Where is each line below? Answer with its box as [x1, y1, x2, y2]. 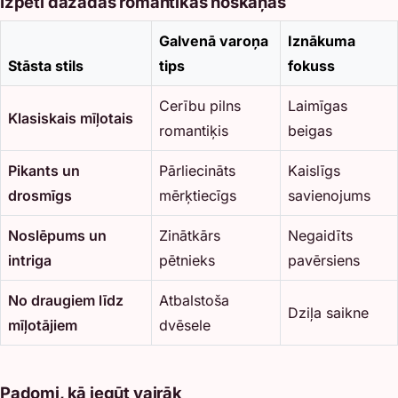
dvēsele [159, 315, 211, 334]
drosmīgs [8, 186, 72, 204]
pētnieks [159, 251, 215, 269]
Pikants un [8, 161, 80, 179]
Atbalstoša [159, 291, 229, 309]
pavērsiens [288, 251, 360, 269]
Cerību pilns [159, 96, 241, 115]
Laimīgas [288, 96, 347, 115]
